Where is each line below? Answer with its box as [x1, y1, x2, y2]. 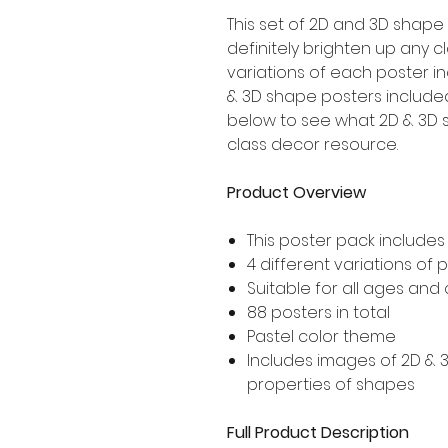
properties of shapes [247, 372, 415, 396]
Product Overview [227, 180, 366, 204]
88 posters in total [247, 300, 390, 324]
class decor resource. [227, 132, 402, 156]
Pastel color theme [247, 324, 396, 348]
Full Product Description [227, 420, 409, 444]
